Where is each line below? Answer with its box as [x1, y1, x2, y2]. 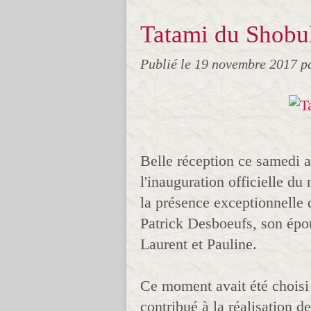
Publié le [140, 56, 194, 72]
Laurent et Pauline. [140, 235, 257, 253]
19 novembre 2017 [194, 56, 301, 72]
